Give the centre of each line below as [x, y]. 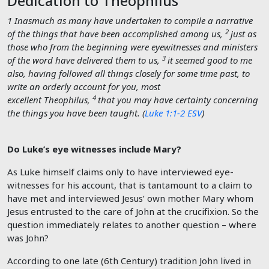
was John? [28, 238]
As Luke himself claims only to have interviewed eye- [120, 172]
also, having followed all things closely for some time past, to [128, 74]
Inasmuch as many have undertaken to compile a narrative [134, 21]
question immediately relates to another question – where [132, 225]
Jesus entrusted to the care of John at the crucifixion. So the [133, 212]
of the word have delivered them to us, [83, 60]
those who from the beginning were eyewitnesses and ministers [132, 47]
